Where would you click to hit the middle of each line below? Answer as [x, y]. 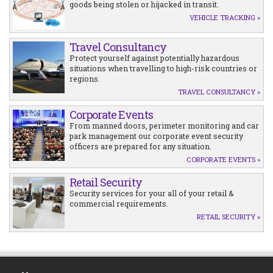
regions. [85, 79]
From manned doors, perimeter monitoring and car [164, 126]
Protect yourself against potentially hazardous [154, 58]
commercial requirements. [119, 204]
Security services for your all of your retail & [152, 193]
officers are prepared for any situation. [140, 146]
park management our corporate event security [156, 136]
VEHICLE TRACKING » [225, 17]
